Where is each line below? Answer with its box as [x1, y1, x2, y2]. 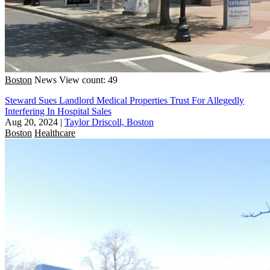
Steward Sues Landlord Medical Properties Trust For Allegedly [5, 95, 244, 105]
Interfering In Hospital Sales [5, 105, 111, 116]
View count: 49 [59, 74, 118, 85]
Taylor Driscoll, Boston [64, 116, 154, 127]
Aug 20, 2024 [5, 116, 58, 127]
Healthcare [34, 127, 75, 138]
